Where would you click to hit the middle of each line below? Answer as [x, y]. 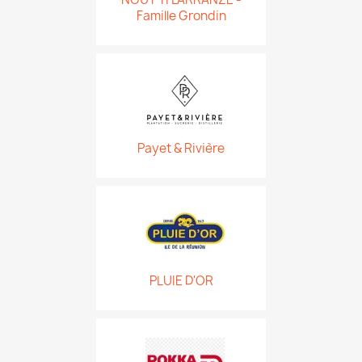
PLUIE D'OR [181, 281]
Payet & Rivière [181, 148]
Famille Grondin [181, 16]
